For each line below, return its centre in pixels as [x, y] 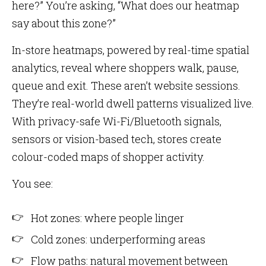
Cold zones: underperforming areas [118, 239]
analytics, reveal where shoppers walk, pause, [125, 68]
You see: [32, 183]
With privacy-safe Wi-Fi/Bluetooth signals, [117, 121]
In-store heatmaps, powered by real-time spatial [131, 50]
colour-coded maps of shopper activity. [108, 157]
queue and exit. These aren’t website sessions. [126, 85]
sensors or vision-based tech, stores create [117, 139]
